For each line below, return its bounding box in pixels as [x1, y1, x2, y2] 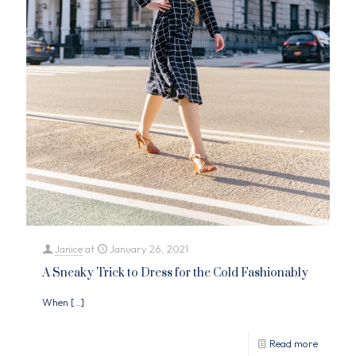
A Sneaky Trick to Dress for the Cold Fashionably [42, 265, 308, 281]
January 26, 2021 [110, 242, 188, 255]
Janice [55, 242, 83, 255]
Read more [269, 336, 318, 350]
